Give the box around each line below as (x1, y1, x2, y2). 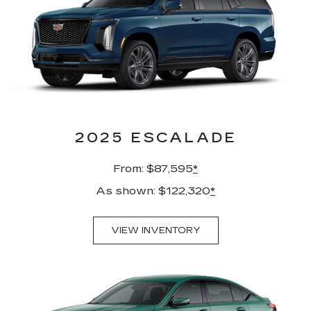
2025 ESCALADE (74, 128, 237, 146)
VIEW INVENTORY (110, 224, 201, 236)
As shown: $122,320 (96, 183, 210, 197)
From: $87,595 (113, 161, 193, 175)
